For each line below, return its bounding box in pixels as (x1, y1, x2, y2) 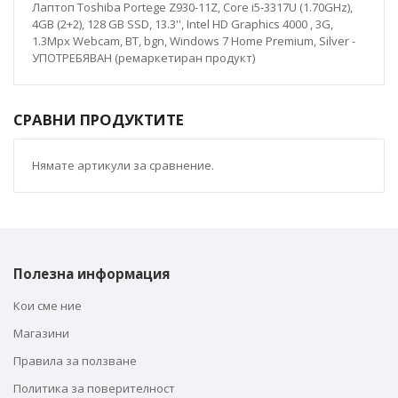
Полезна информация (13, 265, 170, 283)
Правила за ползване (13, 353, 137, 369)
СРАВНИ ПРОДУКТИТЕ (13, 109, 184, 130)
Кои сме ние (13, 298, 82, 314)
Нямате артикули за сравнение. (32, 157, 214, 173)
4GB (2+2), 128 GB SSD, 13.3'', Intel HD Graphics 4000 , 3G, (32, 16, 333, 32)
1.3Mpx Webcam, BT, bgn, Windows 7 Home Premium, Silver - (32, 33, 355, 49)
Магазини (13, 325, 69, 341)
